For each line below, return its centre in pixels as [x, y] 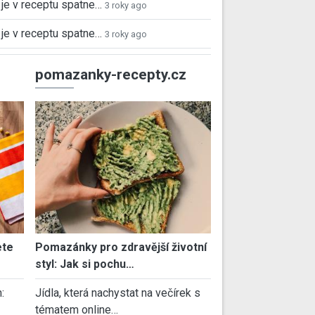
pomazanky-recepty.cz [111, 75]
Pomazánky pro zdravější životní [121, 247]
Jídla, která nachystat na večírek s [118, 292]
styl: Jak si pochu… [85, 264]
